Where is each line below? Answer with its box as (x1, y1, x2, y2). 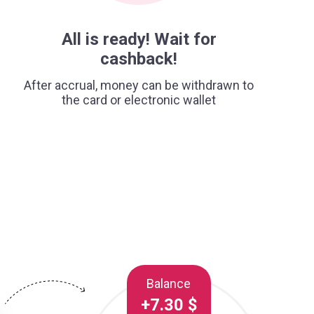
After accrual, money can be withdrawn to (24, 78, 254, 93)
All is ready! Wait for (61, 29, 217, 49)
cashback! (100, 49, 177, 69)
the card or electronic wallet (62, 93, 216, 107)
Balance (146, 276, 191, 291)
